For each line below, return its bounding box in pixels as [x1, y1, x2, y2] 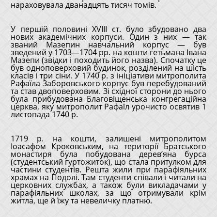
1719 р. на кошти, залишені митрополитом [10, 133, 207, 144]
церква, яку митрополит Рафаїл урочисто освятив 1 [10, 101, 207, 112]
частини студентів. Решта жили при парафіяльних [10, 164, 207, 175]
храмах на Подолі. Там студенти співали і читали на [10, 172, 207, 183]
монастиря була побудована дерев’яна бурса [10, 149, 207, 159]
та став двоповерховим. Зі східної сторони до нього [10, 86, 207, 96]
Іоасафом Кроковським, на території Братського [10, 141, 207, 152]
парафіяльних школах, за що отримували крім [10, 187, 207, 198]
